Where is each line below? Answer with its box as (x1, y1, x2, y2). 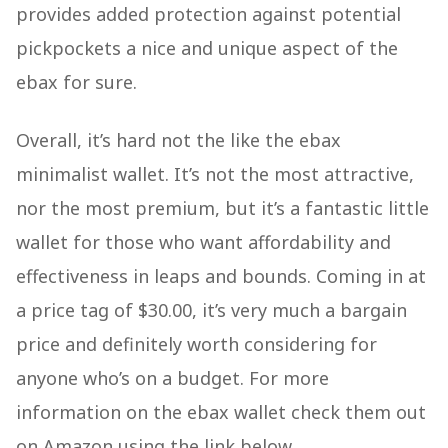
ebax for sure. (16, 70, 142, 95)
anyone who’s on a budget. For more (16, 366, 329, 391)
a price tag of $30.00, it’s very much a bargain (16, 298, 407, 323)
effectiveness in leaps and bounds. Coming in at (16, 264, 426, 289)
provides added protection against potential (16, 2, 401, 27)
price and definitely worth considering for (16, 332, 377, 357)
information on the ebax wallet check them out (16, 400, 426, 425)
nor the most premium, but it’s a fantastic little (16, 196, 429, 221)
